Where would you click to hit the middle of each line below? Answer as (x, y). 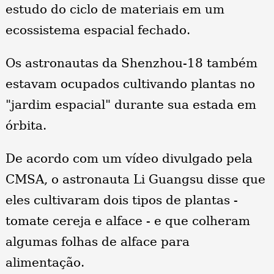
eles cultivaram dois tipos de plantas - (121, 200)
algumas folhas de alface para (97, 242)
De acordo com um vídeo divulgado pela (129, 159)
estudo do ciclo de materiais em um (115, 9)
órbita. (26, 126)
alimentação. (45, 263)
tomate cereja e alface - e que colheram (128, 221)
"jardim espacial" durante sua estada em (131, 105)
